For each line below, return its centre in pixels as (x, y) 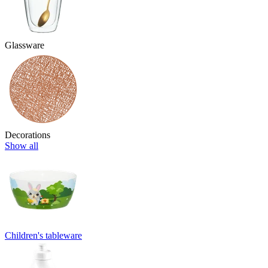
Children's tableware (43, 236)
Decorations (28, 135)
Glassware (25, 45)
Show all (22, 146)
